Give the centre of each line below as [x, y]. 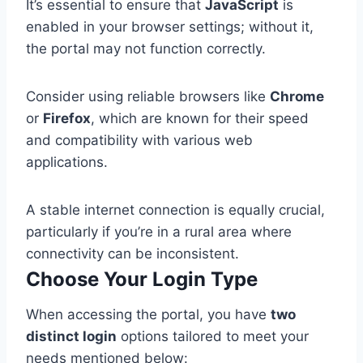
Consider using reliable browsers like [148, 97]
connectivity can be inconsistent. [132, 254]
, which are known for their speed [200, 119]
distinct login [71, 337]
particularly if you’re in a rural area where [159, 232]
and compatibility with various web [139, 141]
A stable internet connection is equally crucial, [175, 210]
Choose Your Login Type [142, 280]
